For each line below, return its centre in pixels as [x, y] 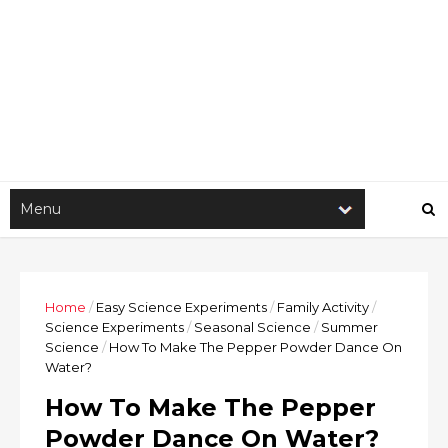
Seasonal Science [252, 327]
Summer [349, 327]
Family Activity [323, 307]
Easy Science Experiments [181, 307]
